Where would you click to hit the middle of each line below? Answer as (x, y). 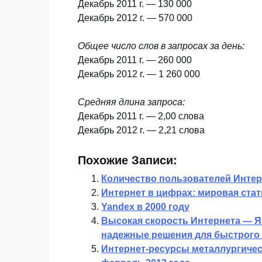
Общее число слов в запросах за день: (161, 46)
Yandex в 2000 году (145, 207)
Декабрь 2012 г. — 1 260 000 (139, 74)
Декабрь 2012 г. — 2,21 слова (141, 130)
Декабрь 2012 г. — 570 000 (135, 18)
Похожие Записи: (127, 160)
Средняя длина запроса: (131, 102)
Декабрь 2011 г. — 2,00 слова (141, 116)
